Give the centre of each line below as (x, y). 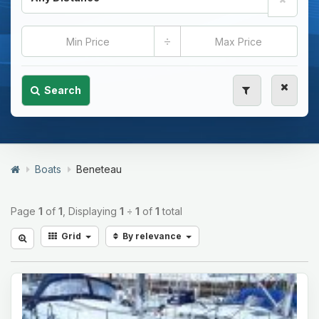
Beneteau (99, 169)
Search (63, 90)
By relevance (152, 236)
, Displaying (91, 211)
